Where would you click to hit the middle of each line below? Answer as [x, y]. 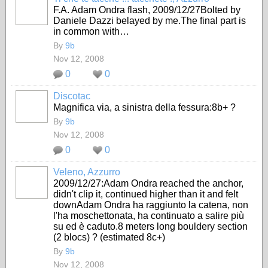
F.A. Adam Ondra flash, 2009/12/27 [127, 10]
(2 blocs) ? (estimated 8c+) [109, 237]
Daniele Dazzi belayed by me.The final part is [150, 21]
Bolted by [220, 10]
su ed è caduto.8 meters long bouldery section [150, 226]
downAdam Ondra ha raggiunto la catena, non [151, 205]
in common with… [91, 31]
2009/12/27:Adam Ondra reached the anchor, [148, 183]
